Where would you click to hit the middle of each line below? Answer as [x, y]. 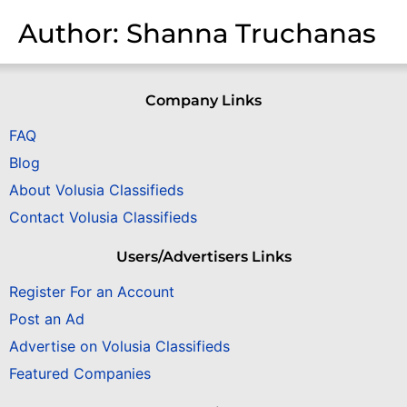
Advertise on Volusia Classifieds [119, 347]
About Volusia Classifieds [96, 190]
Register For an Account [92, 292]
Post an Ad [47, 319]
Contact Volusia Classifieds [103, 218]
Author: [72, 33]
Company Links [203, 100]
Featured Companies [80, 374]
